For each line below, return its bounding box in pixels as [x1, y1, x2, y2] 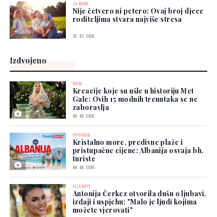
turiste [73, 154, 95, 164]
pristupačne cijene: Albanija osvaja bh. [73, 146, 204, 155]
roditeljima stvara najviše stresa [73, 15, 182, 24]
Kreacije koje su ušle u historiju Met [73, 86, 194, 96]
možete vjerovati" [73, 205, 133, 215]
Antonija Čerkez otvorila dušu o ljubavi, [73, 189, 206, 199]
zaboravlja [73, 103, 109, 112]
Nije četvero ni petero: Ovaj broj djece [73, 6, 204, 16]
